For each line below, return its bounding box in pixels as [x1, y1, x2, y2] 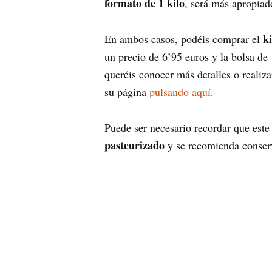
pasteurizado [104, 137, 165, 153]
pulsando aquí [149, 84, 211, 99]
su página [104, 84, 149, 99]
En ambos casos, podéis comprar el [104, 32, 263, 46]
